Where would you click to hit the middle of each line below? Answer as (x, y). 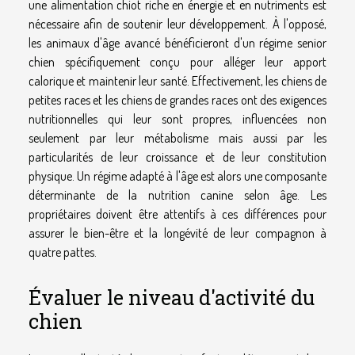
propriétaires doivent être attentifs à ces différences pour (177, 214)
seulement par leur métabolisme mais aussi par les (177, 137)
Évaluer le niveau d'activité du (172, 298)
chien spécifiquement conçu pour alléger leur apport (177, 61)
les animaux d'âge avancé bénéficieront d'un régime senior (177, 42)
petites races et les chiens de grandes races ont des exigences (177, 99)
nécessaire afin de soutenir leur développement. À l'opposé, (177, 23)
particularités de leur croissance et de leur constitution (177, 157)
